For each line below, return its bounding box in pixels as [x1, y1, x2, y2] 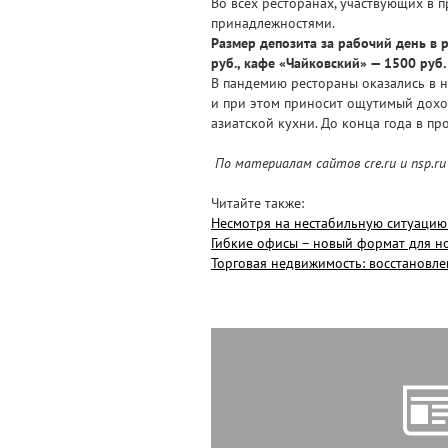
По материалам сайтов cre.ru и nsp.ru [215, 153, 446, 172]
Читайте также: [211, 193, 304, 212]
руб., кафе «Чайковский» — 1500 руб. [211, 53, 446, 72]
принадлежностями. [211, 13, 335, 32]
